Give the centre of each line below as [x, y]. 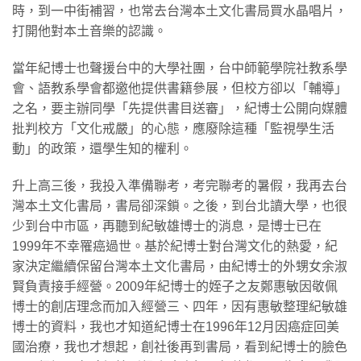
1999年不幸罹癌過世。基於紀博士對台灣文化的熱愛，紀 [175, 246]
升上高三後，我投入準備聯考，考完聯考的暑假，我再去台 [180, 185]
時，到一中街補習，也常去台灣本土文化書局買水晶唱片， [180, 11]
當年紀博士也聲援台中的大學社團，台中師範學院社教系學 [180, 68]
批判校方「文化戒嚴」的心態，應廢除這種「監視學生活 [173, 128]
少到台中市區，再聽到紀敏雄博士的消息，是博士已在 [167, 226]
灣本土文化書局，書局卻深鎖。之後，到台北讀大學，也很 [180, 205]
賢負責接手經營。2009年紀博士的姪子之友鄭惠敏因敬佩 [175, 286]
